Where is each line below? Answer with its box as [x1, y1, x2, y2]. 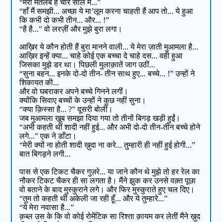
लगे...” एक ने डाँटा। [19, 132, 77, 141]
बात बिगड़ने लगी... [19, 150, 71, 159]
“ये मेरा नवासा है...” [19, 203, 74, 212]
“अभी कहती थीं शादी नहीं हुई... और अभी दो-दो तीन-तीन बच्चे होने [19, 123, 201, 132]
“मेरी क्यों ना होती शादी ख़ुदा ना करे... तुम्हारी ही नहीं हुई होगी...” [19, 141, 196, 150]
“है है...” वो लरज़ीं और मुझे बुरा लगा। [19, 25, 123, 34]
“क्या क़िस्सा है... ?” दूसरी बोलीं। [19, 105, 113, 114]
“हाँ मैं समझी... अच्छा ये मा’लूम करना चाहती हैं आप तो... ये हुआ [19, 7, 193, 16]
